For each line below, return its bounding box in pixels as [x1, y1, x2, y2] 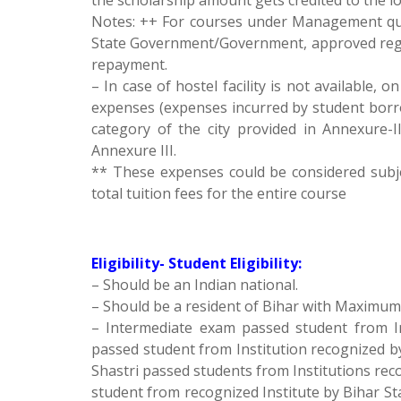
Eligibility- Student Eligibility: [91, 253, 302, 273]
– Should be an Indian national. [91, 275, 298, 294]
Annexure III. [91, 141, 176, 160]
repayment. [91, 55, 167, 74]
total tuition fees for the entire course [91, 183, 346, 203]
